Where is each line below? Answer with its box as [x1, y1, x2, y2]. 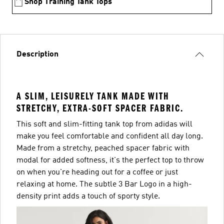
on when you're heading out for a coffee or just [16, 168, 178, 176]
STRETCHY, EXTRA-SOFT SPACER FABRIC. [16, 102, 183, 114]
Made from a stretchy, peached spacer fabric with [16, 144, 189, 152]
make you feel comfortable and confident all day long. [16, 132, 203, 140]
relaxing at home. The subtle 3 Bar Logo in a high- [16, 180, 192, 188]
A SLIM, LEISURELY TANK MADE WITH [16, 90, 169, 102]
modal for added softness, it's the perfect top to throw [16, 156, 204, 164]
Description [16, 50, 58, 58]
